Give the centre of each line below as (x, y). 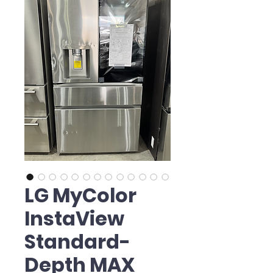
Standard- (77, 242)
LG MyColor (80, 196)
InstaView (74, 219)
